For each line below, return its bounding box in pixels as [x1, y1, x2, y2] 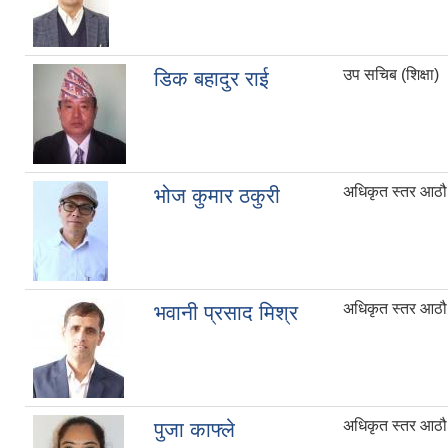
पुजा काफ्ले [154, 418, 235, 442]
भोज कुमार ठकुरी [154, 184, 280, 208]
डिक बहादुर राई [154, 67, 269, 91]
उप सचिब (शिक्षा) [343, 66, 439, 84]
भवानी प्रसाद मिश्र [154, 301, 298, 325]
